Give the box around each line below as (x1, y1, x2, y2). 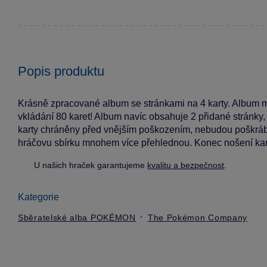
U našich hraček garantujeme (34, 160, 148, 170)
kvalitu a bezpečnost (147, 160, 225, 170)
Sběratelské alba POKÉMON (18, 212, 136, 222)
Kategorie (18, 191, 59, 202)
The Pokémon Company (147, 212, 248, 222)
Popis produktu (18, 63, 104, 79)
